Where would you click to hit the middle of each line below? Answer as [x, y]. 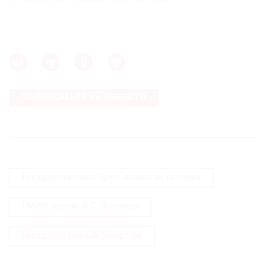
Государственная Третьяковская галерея [112, 177]
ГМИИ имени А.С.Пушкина [80, 207]
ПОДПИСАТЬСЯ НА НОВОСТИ [84, 98]
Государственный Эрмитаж [82, 236]
